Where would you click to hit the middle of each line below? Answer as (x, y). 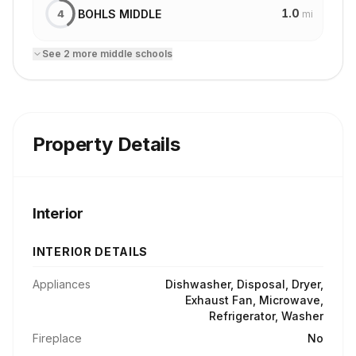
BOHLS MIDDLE (120, 14)
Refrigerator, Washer (266, 316)
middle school (133, 54)
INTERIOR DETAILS (91, 252)
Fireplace (57, 338)
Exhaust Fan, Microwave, (254, 300)
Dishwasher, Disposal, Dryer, (244, 284)
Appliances (62, 284)
